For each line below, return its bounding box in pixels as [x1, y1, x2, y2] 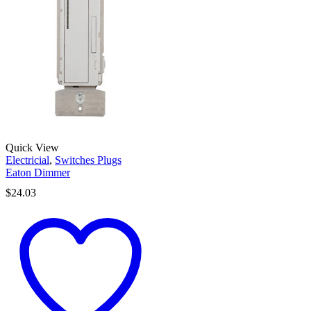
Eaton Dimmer [6, 166, 70, 178]
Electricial [6, 153, 49, 166]
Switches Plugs [55, 153, 121, 166]
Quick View [6, 141, 59, 153]
